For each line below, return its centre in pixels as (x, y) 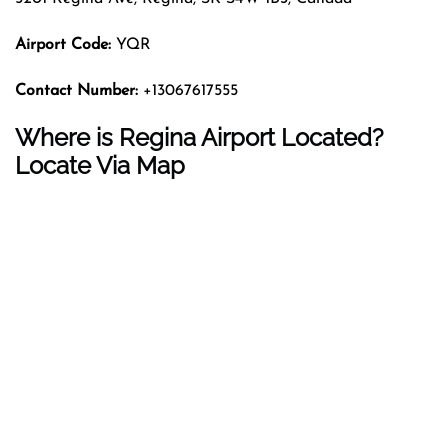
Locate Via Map (100, 165)
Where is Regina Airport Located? (199, 137)
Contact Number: (76, 90)
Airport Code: (65, 44)
